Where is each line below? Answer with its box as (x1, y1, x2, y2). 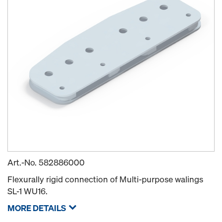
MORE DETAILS (7, 202, 66, 214)
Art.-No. (7, 157, 39, 168)
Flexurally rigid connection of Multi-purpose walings (7, 173, 203, 185)
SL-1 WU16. (7, 185, 48, 197)
